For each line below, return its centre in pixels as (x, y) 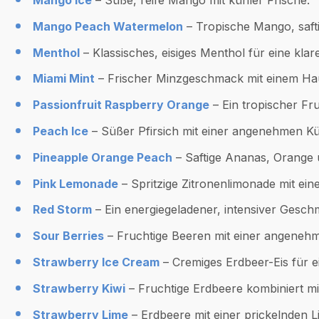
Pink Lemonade (75, 183)
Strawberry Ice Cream (96, 262)
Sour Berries (68, 236)
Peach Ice (60, 131)
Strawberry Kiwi (79, 288)
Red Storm (62, 210)
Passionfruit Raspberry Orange (121, 105)
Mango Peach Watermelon (108, 26)
